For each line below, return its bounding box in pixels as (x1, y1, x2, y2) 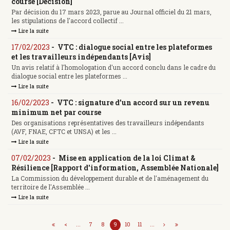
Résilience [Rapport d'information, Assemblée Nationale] (11, 162, 219, 172)
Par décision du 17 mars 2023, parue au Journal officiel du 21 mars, (11, 8, 212, 16)
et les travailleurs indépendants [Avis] (11, 51, 151, 62)
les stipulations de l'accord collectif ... (11, 16, 124, 25)
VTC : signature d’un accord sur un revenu (57, 97, 209, 107)
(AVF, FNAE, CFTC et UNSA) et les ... (11, 127, 117, 136)
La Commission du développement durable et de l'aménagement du (11, 174, 208, 183)
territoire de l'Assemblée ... (11, 183, 90, 191)
